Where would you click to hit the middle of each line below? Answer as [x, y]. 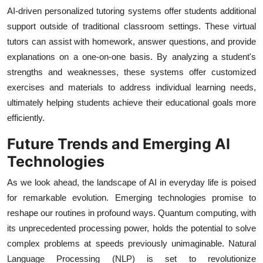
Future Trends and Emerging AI [119, 144]
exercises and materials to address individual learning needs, [131, 87]
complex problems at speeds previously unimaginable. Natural [131, 244]
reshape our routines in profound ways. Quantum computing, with [131, 213]
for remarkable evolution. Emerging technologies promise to [131, 198]
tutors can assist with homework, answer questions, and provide [131, 42]
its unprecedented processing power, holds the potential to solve [131, 228]
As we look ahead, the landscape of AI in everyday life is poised [131, 183]
